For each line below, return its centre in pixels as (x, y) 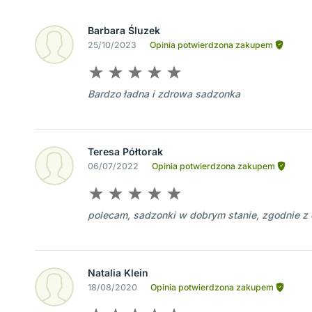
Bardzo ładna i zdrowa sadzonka (164, 94)
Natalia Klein (118, 273)
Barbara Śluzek (124, 31)
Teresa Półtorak (125, 152)
